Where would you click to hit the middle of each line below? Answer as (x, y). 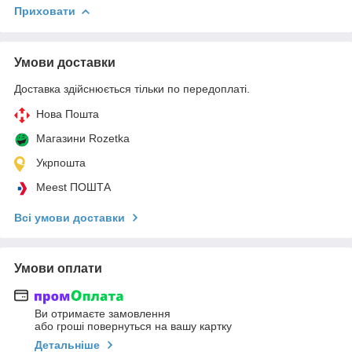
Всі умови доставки (70, 217)
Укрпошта (61, 162)
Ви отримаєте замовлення (103, 314)
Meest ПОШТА (73, 187)
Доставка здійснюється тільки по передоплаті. (132, 88)
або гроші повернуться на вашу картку (133, 326)
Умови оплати (58, 268)
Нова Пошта (68, 114)
